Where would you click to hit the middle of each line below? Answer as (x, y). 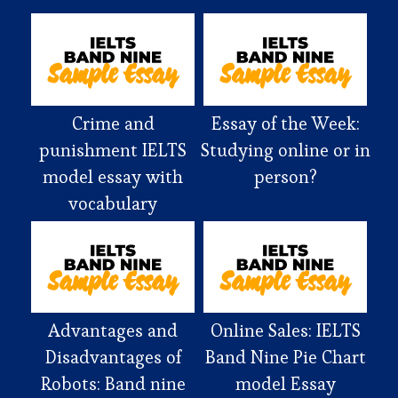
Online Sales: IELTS (285, 330)
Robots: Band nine (113, 384)
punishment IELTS (113, 150)
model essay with (113, 176)
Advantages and (113, 330)
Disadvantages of (113, 357)
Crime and (113, 123)
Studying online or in (285, 150)
